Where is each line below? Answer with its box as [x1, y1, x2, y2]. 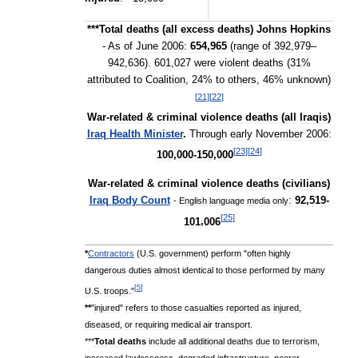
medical [171, 319, 201, 329]
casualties [185, 302, 224, 312]
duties [129, 265, 152, 275]
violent [218, 58, 249, 69]
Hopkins [290, 24, 331, 35]
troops [104, 285, 129, 296]
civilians [285, 178, 327, 190]
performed [249, 265, 289, 275]
